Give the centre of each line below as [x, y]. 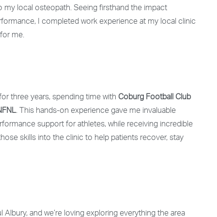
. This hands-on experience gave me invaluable [96, 111]
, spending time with [84, 98]
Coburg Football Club [155, 98]
